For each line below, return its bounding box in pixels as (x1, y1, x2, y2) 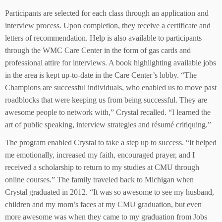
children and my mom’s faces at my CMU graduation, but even (5, 200, 202, 209)
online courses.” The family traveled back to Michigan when (5, 175, 194, 184)
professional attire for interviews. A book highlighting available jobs (5, 58, 216, 67)
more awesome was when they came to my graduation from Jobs (5, 212, 207, 221)
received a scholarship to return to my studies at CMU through (5, 163, 199, 171)
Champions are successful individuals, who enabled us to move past (5, 83, 217, 92)
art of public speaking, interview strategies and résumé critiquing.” (5, 120, 211, 129)
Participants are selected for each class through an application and (5, 8, 209, 17)
